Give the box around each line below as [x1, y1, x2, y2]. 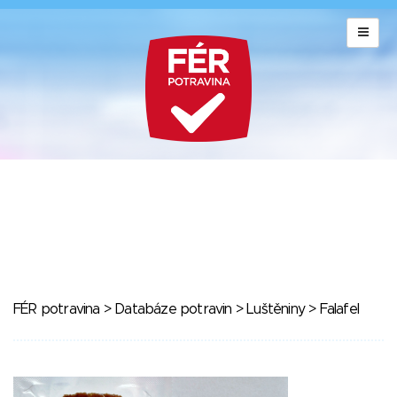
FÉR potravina [13, 302, 100, 316]
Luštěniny [246, 302, 306, 316]
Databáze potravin [114, 302, 232, 316]
